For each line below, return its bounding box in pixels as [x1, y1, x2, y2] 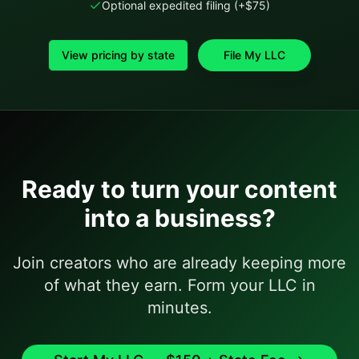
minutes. [147, 298, 212, 317]
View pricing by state [62, 48, 175, 62]
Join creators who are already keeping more [13, 253, 346, 272]
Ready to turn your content [22, 175, 337, 204]
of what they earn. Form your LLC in [43, 276, 316, 295]
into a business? [83, 204, 276, 232]
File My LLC [224, 48, 285, 62]
